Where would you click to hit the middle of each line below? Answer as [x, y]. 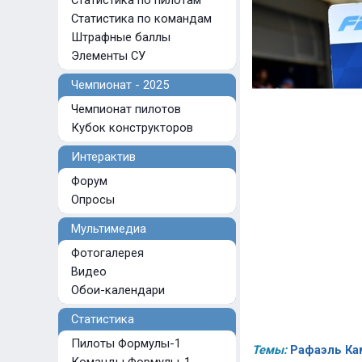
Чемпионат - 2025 [114, 85]
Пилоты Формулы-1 [124, 343]
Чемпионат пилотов [124, 109]
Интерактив [97, 157]
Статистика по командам [140, 19]
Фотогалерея [106, 253]
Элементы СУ [107, 56]
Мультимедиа [102, 229]
